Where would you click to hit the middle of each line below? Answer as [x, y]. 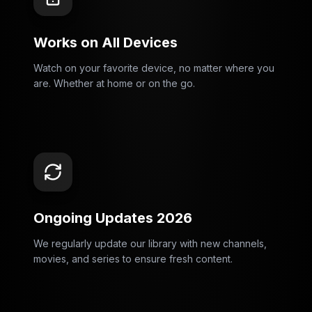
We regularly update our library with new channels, [150, 243]
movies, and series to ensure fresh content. [133, 259]
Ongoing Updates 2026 [113, 218]
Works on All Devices [106, 42]
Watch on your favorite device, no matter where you [154, 68]
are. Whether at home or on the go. [114, 83]
